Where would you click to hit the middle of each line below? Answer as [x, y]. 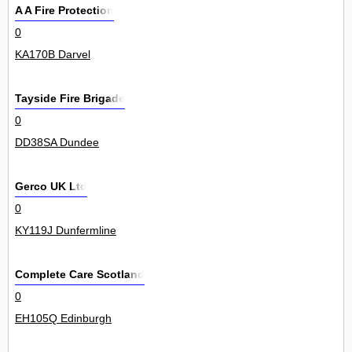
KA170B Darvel [53, 55]
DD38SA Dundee [57, 143]
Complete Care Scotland [80, 275]
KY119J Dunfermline [66, 231]
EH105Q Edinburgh [63, 319]
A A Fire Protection [64, 11]
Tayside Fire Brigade [70, 99]
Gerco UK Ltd [51, 187]
